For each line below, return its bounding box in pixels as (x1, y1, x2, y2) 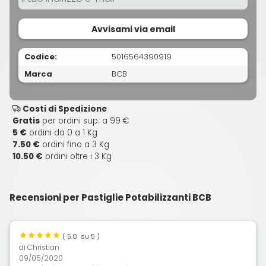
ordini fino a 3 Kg (40, 138, 109, 150)
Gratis (12, 115, 40, 126)
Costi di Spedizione (21, 103, 107, 115)
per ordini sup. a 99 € (40, 115, 129, 126)
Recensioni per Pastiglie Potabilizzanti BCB (9, 191, 211, 204)
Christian (27, 242, 59, 252)
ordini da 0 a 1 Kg (27, 126, 97, 138)
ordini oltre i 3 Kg (43, 150, 112, 162)
